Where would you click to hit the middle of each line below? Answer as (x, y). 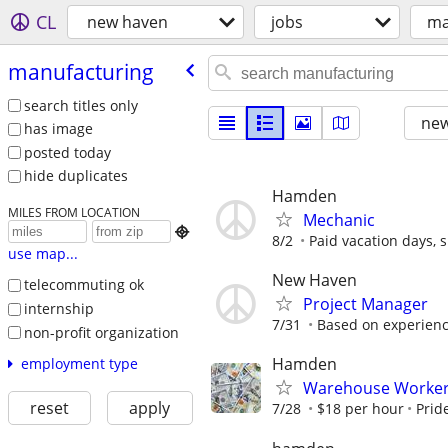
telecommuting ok (83, 285)
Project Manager (365, 304)
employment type (79, 364)
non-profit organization (101, 332)
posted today (67, 152)
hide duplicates (75, 176)
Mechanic (339, 220)
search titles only (80, 105)
